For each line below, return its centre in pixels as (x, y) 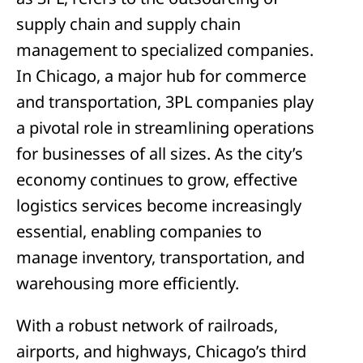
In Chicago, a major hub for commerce (161, 76)
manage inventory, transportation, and (160, 257)
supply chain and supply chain (128, 24)
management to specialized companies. (165, 50)
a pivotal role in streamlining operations (165, 128)
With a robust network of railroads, (147, 325)
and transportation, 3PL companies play (165, 102)
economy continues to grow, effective (157, 179)
